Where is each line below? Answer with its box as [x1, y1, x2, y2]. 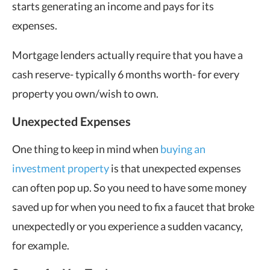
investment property [12, 161, 109, 175]
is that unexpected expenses [109, 161, 241, 175]
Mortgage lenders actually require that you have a [12, 48, 243, 61]
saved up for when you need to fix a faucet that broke [12, 199, 254, 213]
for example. [12, 238, 69, 252]
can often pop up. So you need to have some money [12, 180, 246, 194]
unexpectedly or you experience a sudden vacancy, [12, 219, 243, 233]
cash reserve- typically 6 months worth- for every [12, 67, 239, 81]
